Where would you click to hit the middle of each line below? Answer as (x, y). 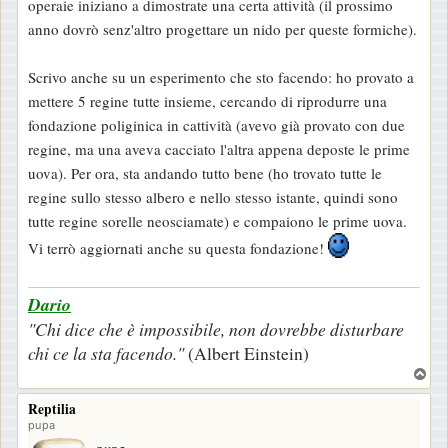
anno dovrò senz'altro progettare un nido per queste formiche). (222, 28)
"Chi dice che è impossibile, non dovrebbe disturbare (216, 328)
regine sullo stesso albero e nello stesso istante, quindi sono (213, 196)
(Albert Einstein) (248, 352)
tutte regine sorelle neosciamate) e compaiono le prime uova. (217, 220)
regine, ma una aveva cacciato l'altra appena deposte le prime (219, 148)
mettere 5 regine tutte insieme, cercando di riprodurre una (207, 100)
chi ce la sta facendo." (108, 352)
